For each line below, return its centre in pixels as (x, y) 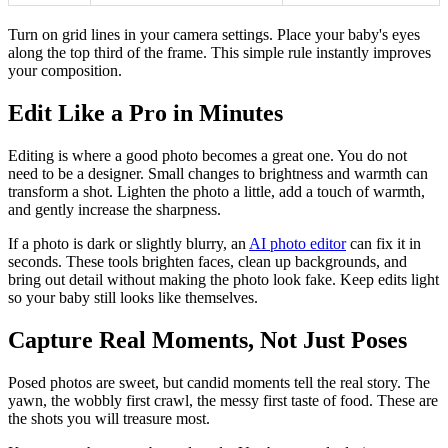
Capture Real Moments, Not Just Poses (207, 339)
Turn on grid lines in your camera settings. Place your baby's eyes (214, 35)
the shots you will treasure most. (109, 418)
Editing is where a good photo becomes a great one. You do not (207, 156)
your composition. (65, 71)
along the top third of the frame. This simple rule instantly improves (219, 53)
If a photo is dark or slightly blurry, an (128, 244)
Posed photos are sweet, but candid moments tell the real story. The (219, 382)
